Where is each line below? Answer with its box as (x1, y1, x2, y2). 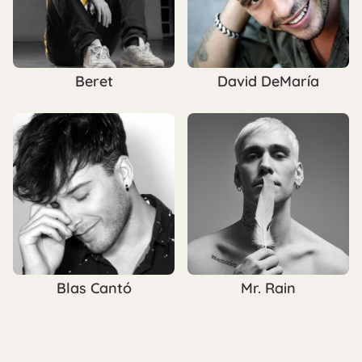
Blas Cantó (56, 279, 132, 298)
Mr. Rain (241, 279, 296, 298)
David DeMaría (217, 72, 319, 91)
